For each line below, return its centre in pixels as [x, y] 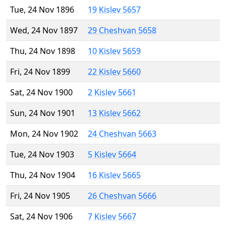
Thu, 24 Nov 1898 [43, 51]
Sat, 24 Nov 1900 [41, 93]
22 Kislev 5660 [114, 72]
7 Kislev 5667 [112, 217]
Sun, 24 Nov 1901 [43, 113]
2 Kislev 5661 [112, 93]
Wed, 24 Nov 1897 [44, 31]
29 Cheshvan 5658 [122, 31]
